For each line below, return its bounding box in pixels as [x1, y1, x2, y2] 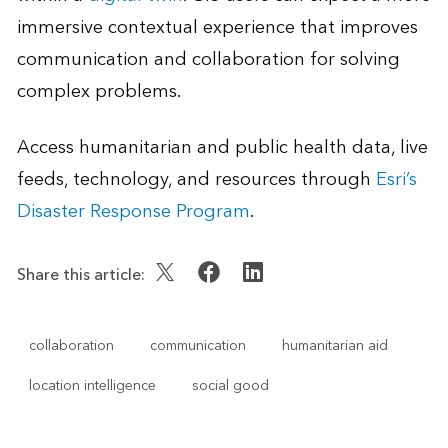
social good [191, 373, 269, 398]
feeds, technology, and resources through [16, 163, 376, 195]
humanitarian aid [281, 333, 388, 358]
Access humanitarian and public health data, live [16, 131, 428, 163]
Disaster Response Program [16, 195, 250, 227]
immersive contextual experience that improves [16, 11, 418, 43]
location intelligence [28, 373, 156, 398]
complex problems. [16, 75, 181, 107]
